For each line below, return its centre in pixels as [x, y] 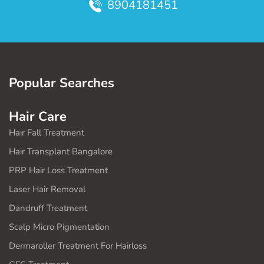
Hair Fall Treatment [47, 133]
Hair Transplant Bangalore [61, 151]
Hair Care [38, 117]
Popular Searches [62, 83]
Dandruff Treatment [48, 208]
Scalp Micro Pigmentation [59, 227]
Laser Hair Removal [47, 189]
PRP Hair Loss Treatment [58, 170]
